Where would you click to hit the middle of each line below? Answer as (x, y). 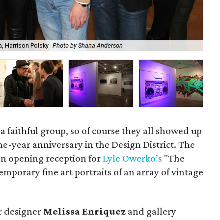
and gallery (151, 211)
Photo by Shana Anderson (88, 46)
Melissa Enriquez (84, 211)
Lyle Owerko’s (133, 158)
